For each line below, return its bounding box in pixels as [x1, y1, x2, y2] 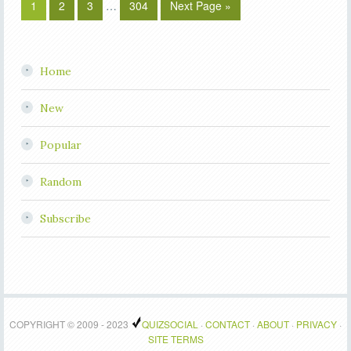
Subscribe [39, 211, 91, 226]
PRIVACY [296, 317, 337, 331]
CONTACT [205, 317, 250, 331]
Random [39, 174, 81, 189]
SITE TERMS [147, 331, 204, 346]
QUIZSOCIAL [142, 317, 198, 331]
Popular [39, 137, 81, 152]
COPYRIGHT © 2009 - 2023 [9, 317, 131, 331]
